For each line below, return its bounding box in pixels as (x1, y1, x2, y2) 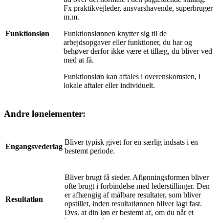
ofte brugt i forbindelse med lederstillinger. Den (65, 181, 210, 190)
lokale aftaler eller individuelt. (64, 81, 155, 90)
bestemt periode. (65, 146, 115, 155)
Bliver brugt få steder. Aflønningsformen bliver (65, 173, 209, 181)
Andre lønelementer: (4, 109, 86, 119)
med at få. (64, 56, 94, 65)
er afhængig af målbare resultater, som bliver (65, 190, 201, 199)
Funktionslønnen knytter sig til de (64, 29, 167, 38)
